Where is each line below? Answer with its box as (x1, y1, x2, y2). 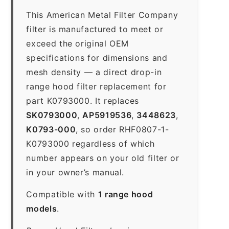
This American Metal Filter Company (26, 9, 178, 20)
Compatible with (26, 189, 98, 199)
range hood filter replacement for (26, 81, 167, 91)
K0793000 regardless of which (26, 138, 155, 149)
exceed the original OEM (26, 38, 129, 49)
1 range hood (98, 189, 153, 199)
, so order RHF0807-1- (76, 124, 169, 134)
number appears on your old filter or (26, 152, 179, 163)
